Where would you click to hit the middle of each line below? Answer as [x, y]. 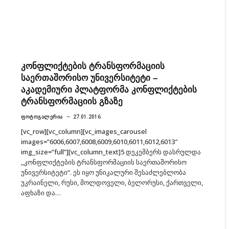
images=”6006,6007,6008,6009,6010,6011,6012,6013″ [99, 141]
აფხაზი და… [41, 192]
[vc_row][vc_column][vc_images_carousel [84, 131]
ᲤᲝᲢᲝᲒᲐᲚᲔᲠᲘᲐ [42, 117]
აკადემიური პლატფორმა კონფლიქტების [109, 89]
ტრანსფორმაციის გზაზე [72, 101]
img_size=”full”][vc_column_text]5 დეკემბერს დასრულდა [111, 152]
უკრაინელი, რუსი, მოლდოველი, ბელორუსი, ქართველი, [112, 182]
